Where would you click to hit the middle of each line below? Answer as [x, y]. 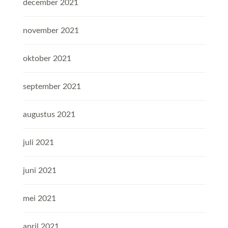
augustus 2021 [49, 115]
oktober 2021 [47, 59]
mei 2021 [39, 199]
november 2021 [51, 31]
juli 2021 [38, 143]
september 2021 [52, 87]
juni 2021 [40, 171]
